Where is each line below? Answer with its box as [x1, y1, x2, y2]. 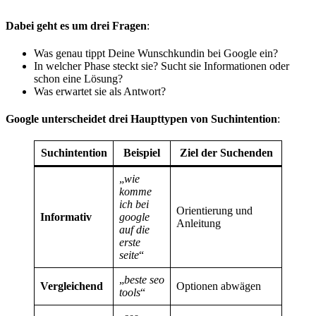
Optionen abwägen [176, 280, 261, 292]
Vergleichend [40, 280, 103, 292]
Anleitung [176, 217, 221, 229]
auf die [119, 224, 150, 236]
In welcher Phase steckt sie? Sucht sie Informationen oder [34, 60, 289, 72]
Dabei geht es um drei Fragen [6, 20, 147, 32]
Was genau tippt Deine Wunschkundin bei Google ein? [34, 47, 278, 59]
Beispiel [123, 147, 160, 159]
